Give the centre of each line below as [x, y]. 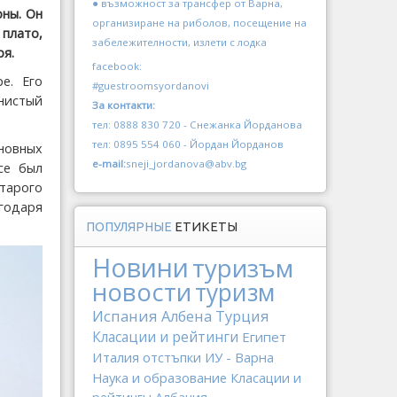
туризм [235, 292]
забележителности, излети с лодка [179, 42]
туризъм [243, 268]
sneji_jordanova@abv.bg [186, 163]
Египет [264, 337]
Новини [140, 267]
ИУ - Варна [239, 357]
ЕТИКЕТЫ [206, 227]
